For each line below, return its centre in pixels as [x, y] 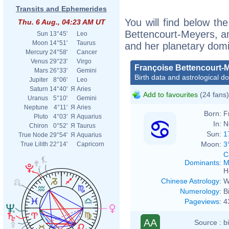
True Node [33, 135]
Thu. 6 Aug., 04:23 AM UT [61, 22]
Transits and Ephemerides [61, 9]
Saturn [39, 89]
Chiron [39, 126]
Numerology [200, 191]
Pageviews [202, 201]
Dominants [202, 162]
